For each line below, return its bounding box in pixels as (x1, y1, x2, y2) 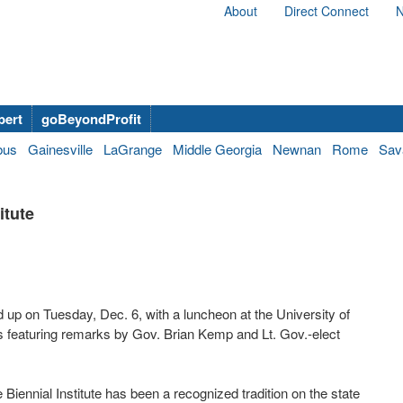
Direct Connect (284, 2, 369, 20)
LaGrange (103, 139, 162, 158)
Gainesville (28, 139, 93, 158)
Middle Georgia (173, 139, 262, 158)
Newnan (273, 139, 321, 158)
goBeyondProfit (41, 109, 141, 129)
